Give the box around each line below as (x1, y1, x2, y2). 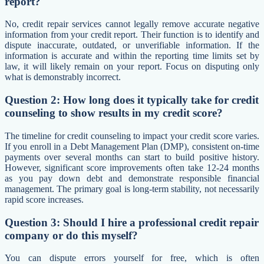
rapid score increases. (5, 194, 84, 204)
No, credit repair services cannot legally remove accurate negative (5, 19, 259, 29)
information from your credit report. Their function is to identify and (5, 29, 259, 40)
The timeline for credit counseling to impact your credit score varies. (5, 130, 259, 141)
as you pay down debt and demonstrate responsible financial (5, 173, 259, 183)
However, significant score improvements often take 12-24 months (5, 162, 259, 173)
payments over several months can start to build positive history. (5, 151, 259, 162)
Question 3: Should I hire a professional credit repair (5, 216, 259, 229)
